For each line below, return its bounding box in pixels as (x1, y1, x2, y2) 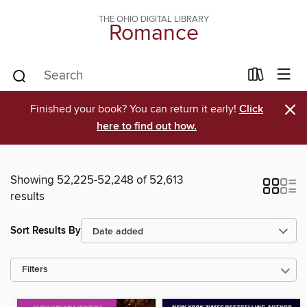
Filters (22, 264, 48, 275)
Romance (108, 20, 199, 47)
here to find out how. (97, 119, 197, 134)
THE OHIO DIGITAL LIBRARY (98, 14, 209, 25)
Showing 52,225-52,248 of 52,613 (10, 173, 183, 188)
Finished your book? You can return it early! (30, 102, 239, 116)
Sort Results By (10, 223, 81, 237)
